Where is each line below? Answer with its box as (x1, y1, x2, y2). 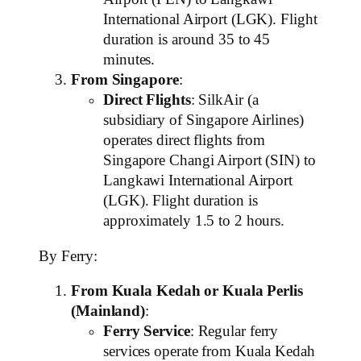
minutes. (103, 52, 156, 68)
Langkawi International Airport (103, 172, 293, 189)
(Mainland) (71, 303, 146, 320)
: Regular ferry (189, 323, 279, 340)
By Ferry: (39, 247, 98, 264)
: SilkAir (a (190, 92, 259, 109)
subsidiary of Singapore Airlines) (103, 112, 304, 129)
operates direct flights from (103, 132, 266, 149)
